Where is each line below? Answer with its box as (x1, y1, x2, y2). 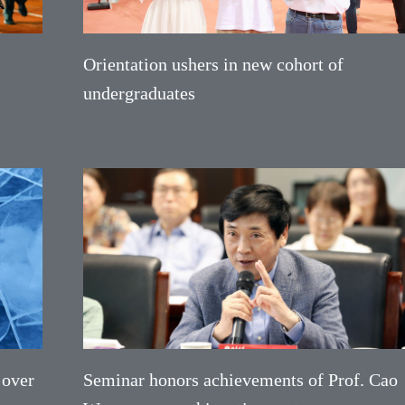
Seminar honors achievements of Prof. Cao (82, 370, 398, 391)
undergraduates (82, 82, 195, 103)
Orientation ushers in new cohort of (82, 53, 344, 74)
